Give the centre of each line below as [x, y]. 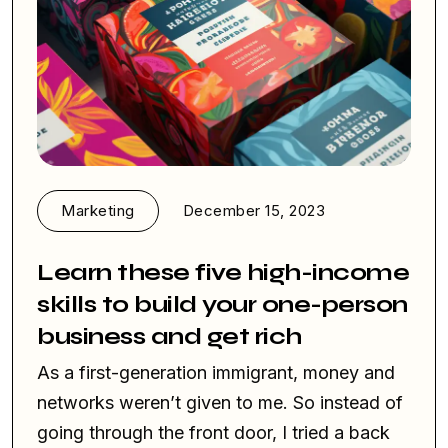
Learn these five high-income [223, 273]
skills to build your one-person [222, 305]
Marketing [98, 211]
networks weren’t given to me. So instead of [220, 403]
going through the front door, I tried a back [213, 433]
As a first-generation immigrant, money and [216, 373]
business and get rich [169, 337]
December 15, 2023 [253, 211]
